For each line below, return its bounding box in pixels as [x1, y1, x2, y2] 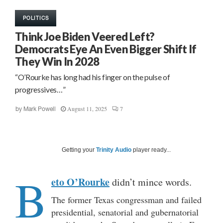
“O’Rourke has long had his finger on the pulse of [15, 72, 170, 82]
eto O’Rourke [51, 174, 110, 189]
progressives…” [15, 84, 66, 94]
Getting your [62, 146, 96, 153]
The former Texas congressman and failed [51, 193, 202, 206]
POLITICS [23, 14, 49, 21]
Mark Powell [23, 105, 56, 112]
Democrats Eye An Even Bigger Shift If [15, 42, 197, 56]
